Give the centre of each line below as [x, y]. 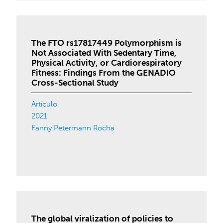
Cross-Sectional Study [75, 83]
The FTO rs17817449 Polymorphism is [107, 43]
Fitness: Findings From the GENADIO [104, 73]
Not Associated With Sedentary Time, [104, 53]
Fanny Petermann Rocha [73, 128]
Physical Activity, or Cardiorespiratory [107, 63]
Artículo [45, 104]
